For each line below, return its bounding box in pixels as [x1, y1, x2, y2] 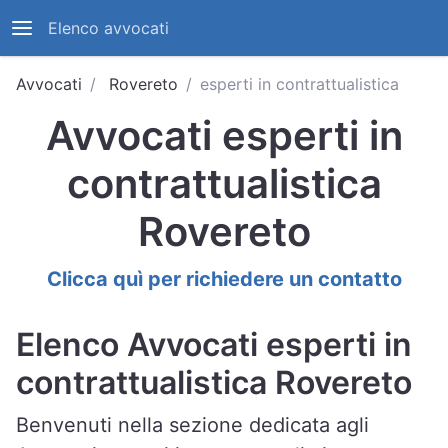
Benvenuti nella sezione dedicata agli [16, 413, 369, 437]
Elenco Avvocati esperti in [16, 325, 412, 364]
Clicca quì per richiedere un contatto [46, 267, 402, 291]
